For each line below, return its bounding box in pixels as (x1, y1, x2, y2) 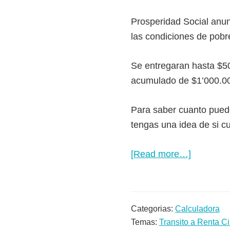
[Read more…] (130, 149, 191, 160)
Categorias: (130, 204, 175, 214)
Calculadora (175, 204, 220, 214)
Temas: (130, 218, 159, 227)
